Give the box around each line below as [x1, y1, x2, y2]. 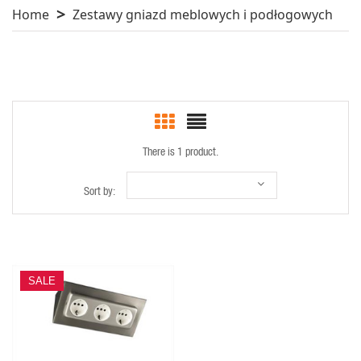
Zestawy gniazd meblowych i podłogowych [73, 6, 333, 24]
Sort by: [84, 184, 115, 198]
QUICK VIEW [56, 295, 131, 313]
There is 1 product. [143, 144, 218, 159]
